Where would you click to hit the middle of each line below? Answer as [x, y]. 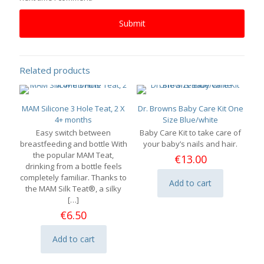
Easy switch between [74, 132]
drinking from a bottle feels [73, 166]
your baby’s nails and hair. [191, 143]
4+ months [74, 119]
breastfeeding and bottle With [73, 143]
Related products [55, 70]
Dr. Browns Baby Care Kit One [190, 108]
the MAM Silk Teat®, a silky [74, 188]
